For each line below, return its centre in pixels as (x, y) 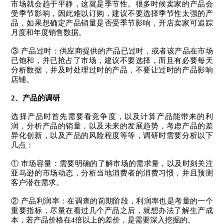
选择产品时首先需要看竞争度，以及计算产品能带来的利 (112, 117)
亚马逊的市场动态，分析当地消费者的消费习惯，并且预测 (112, 173)
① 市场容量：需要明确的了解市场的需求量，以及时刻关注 (112, 164)
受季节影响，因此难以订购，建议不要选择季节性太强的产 (112, 14)
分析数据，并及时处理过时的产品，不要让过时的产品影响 (112, 70)
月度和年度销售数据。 (49, 33)
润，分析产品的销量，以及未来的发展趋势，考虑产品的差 (112, 126)
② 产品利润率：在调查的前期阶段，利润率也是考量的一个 (112, 201)
